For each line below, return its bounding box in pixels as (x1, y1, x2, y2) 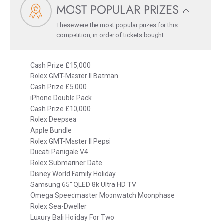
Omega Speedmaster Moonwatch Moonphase (30, 191, 175, 200)
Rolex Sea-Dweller (30, 202, 87, 211)
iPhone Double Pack (30, 94, 92, 102)
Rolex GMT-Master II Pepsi (30, 137, 110, 146)
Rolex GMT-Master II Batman (30, 72, 118, 80)
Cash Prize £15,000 (30, 61, 91, 70)
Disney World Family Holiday (30, 170, 116, 178)
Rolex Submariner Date (30, 159, 102, 167)
